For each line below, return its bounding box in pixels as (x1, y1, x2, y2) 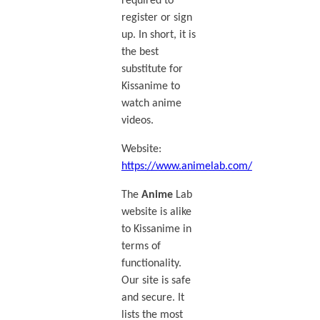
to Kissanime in (121, 224, 191, 236)
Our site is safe (121, 275, 191, 287)
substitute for (121, 63, 183, 75)
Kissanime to (121, 80, 180, 92)
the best (121, 46, 159, 58)
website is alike (121, 206, 191, 219)
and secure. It (121, 292, 184, 304)
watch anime (121, 97, 181, 109)
